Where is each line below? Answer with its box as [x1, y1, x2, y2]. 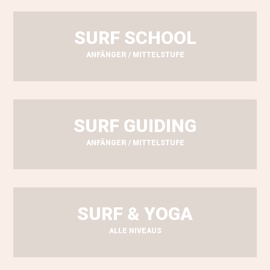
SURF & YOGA [77, 203, 193, 225]
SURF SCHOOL [74, 27, 196, 49]
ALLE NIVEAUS [108, 227, 162, 236]
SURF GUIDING [74, 115, 196, 137]
